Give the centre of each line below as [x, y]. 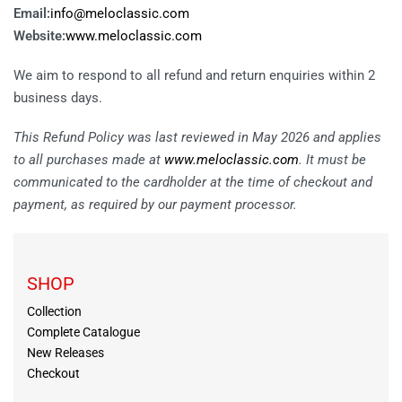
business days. [58, 98]
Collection [54, 311]
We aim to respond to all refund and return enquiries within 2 [194, 75]
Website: [39, 36]
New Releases [66, 352]
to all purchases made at [89, 159]
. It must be [332, 159]
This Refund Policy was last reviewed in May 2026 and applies [197, 137]
